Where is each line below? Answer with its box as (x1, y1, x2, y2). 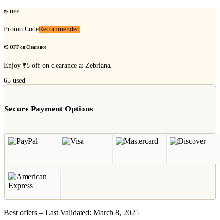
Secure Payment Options (4, 104, 93, 113)
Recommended (39, 25, 80, 33)
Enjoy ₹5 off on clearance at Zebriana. (4, 62, 112, 69)
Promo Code (4, 25, 39, 33)
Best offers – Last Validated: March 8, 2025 (4, 208, 139, 217)
